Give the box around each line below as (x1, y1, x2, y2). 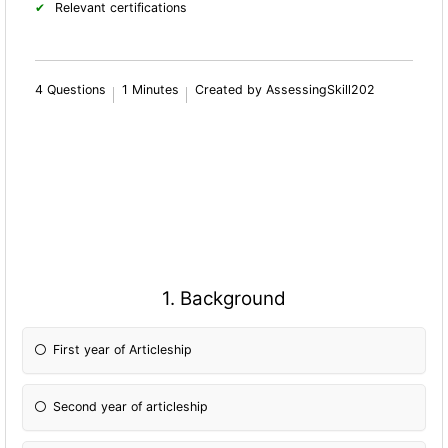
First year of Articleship (53, 342, 193, 358)
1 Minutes (122, 82, 180, 98)
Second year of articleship (53, 399, 209, 415)
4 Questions (35, 82, 107, 98)
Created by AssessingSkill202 (195, 82, 376, 98)
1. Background (162, 286, 286, 310)
